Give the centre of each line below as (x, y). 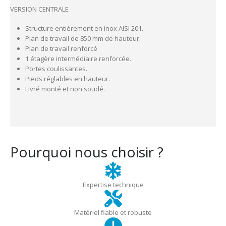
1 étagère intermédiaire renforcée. (78, 59)
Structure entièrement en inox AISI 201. (84, 29)
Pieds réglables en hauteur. (67, 79)
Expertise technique (113, 184)
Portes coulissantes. (56, 69)
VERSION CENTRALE (40, 9)
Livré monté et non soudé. (66, 89)
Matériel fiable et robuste (113, 212)
